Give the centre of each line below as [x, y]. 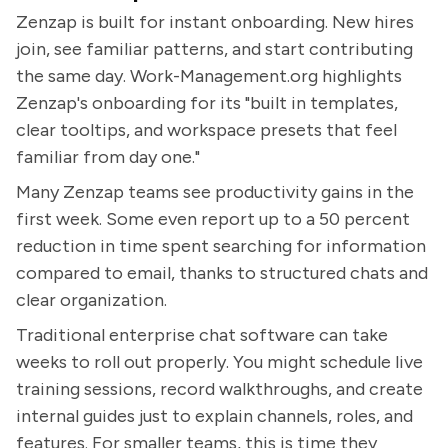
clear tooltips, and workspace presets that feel [206, 130]
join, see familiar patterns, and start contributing [214, 49]
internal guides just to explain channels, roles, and [214, 416]
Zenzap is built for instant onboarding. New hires [215, 22]
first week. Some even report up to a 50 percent [213, 219]
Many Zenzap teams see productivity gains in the [215, 192]
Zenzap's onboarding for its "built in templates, [207, 103]
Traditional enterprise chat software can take [202, 335]
